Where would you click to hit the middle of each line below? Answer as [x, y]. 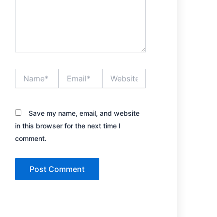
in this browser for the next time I [68, 126]
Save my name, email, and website [84, 113]
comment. [31, 138]
